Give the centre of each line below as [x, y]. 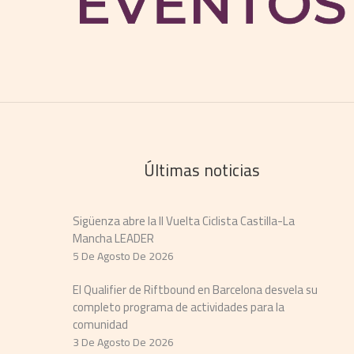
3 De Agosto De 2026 [123, 342]
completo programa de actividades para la [179, 307]
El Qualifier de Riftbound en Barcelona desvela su [195, 289]
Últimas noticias [201, 170]
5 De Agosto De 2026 [123, 256]
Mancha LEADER [113, 238]
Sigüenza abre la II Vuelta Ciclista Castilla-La [184, 220]
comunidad [100, 324]
